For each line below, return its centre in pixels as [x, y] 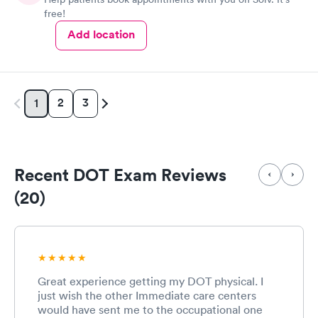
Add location [101, 34]
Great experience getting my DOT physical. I [150, 281]
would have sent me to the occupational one [150, 309]
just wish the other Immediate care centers [147, 295]
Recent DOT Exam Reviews [120, 174]
